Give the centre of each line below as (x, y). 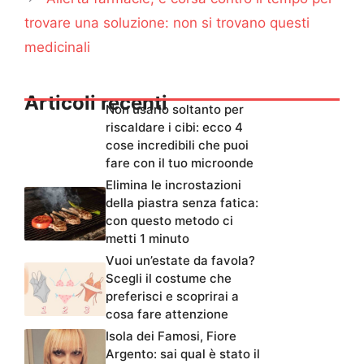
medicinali (57, 47)
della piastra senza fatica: (182, 202)
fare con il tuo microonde (180, 162)
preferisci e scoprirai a (172, 296)
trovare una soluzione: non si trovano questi (167, 22)
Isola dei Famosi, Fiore (171, 336)
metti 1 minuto (147, 238)
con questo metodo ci (169, 220)
